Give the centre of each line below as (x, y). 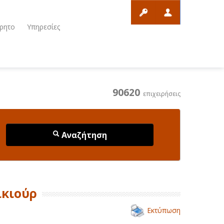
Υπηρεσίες (43, 27)
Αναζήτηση (83, 135)
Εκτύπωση (164, 210)
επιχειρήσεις (160, 94)
